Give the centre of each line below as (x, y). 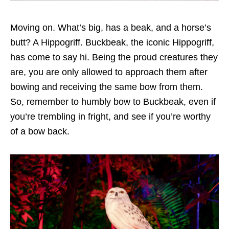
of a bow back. (41, 131)
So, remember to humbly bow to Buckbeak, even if (113, 101)
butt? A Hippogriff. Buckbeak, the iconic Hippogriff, (112, 42)
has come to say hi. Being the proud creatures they (114, 57)
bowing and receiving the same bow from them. (107, 87)
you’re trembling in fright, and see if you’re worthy (110, 116)
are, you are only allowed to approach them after (109, 72)
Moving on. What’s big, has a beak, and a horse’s (111, 27)
